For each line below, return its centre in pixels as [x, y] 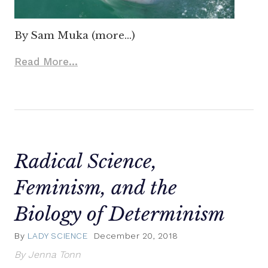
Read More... [46, 61]
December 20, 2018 [136, 236]
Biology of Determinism [120, 214]
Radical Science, [86, 161]
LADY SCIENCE [57, 236]
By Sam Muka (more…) [75, 35]
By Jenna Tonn [48, 255]
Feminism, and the [96, 188]
